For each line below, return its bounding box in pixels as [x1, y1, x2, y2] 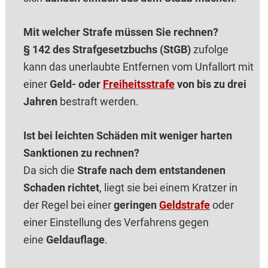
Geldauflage [45, 233, 105, 246]
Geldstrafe [159, 199, 210, 212]
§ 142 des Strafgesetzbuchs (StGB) [23, 43, 191, 56]
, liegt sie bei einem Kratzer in [99, 181, 237, 194]
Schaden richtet [23, 181, 99, 194]
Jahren [23, 95, 57, 108]
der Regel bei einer [23, 199, 114, 212]
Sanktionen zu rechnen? [23, 147, 139, 160]
